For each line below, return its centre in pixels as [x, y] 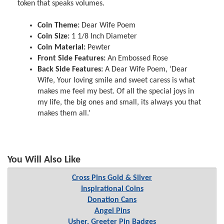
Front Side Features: [72, 58]
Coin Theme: [59, 25]
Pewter [98, 47]
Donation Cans [112, 200]
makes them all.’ [64, 113]
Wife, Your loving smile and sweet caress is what [116, 80]
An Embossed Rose [137, 58]
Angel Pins [112, 211]
